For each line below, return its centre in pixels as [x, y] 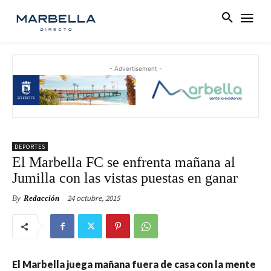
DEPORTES [30, 147]
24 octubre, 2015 [93, 198]
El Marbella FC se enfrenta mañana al [124, 162]
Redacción [41, 198]
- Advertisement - [135, 69]
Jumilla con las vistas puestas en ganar [125, 178]
